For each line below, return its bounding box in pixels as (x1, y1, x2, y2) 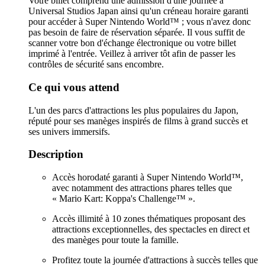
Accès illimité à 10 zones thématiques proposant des (52, 214, 245, 224)
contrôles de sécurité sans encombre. (28, 59, 164, 70)
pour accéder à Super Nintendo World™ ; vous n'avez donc (28, 17, 251, 27)
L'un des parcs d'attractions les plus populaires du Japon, (28, 105, 238, 115)
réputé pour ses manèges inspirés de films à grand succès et (28, 115, 248, 126)
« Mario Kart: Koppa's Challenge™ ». (52, 193, 195, 204)
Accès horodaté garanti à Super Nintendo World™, (52, 172, 243, 183)
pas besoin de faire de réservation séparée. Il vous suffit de (28, 27, 245, 38)
